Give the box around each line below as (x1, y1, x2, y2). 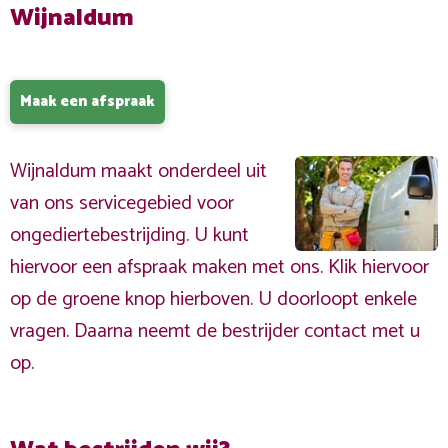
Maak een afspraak (20, 89, 155, 114)
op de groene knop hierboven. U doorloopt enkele (10, 283, 417, 316)
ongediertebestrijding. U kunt (10, 219, 249, 252)
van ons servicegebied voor (10, 187, 234, 220)
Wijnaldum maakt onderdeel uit (10, 155, 267, 188)
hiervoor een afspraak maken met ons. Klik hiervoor (10, 251, 429, 284)
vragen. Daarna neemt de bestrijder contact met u (10, 315, 420, 348)
